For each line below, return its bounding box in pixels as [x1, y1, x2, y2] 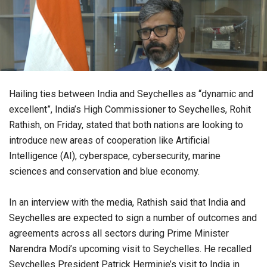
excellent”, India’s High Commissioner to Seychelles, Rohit [9, 103, 251, 115]
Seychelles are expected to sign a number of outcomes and [9, 212, 257, 223]
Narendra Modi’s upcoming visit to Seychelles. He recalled [9, 243, 252, 254]
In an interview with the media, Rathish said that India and [9, 196, 246, 208]
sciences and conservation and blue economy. [9, 165, 200, 177]
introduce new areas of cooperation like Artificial [9, 134, 210, 146]
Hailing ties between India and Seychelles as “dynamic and [9, 88, 253, 100]
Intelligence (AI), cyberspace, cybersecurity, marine [9, 150, 221, 162]
